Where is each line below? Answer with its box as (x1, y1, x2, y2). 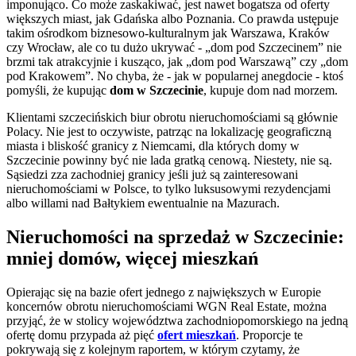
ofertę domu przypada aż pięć (6, 328, 157, 342)
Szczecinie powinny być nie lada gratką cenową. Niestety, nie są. (6, 153, 332, 168)
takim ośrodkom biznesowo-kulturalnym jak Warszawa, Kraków (6, 26, 330, 41)
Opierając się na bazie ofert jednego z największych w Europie (6, 285, 321, 299)
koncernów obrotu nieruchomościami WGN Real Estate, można (6, 300, 327, 313)
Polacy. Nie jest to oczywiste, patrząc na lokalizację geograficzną (6, 125, 331, 139)
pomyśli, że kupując (6, 83, 110, 98)
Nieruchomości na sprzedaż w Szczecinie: (6, 226, 344, 248)
